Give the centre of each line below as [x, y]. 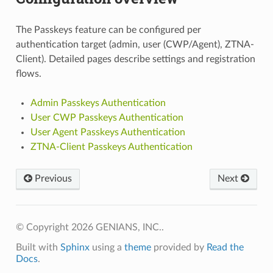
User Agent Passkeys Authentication [108, 132]
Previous [52, 178]
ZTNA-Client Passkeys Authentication [111, 147]
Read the [225, 247]
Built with [38, 247]
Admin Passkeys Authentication [98, 103]
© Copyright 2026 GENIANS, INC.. [90, 227]
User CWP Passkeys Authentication [107, 117]
